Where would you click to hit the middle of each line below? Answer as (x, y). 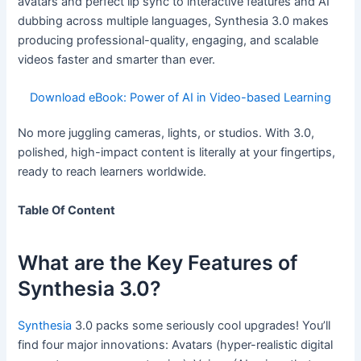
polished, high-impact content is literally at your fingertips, (177, 153)
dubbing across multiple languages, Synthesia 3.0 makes (174, 21)
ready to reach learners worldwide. (112, 172)
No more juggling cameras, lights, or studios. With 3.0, (166, 133)
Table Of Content (67, 210)
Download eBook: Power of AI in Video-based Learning (180, 98)
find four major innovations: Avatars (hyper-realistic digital (176, 344)
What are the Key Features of (158, 263)
